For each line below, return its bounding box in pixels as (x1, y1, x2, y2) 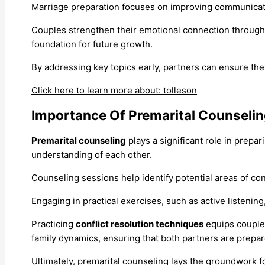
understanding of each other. (31, 148, 152, 160)
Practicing (31, 218, 76, 230)
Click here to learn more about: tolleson (31, 84, 197, 96)
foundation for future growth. (31, 38, 153, 50)
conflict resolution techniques (76, 218, 203, 230)
